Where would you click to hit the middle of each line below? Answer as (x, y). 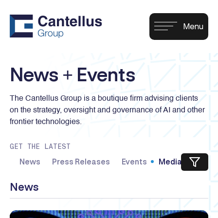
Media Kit (176, 162)
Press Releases (81, 162)
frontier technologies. (46, 122)
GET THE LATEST (40, 147)
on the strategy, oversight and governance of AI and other (107, 111)
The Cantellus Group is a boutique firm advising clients (104, 99)
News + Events (73, 74)
